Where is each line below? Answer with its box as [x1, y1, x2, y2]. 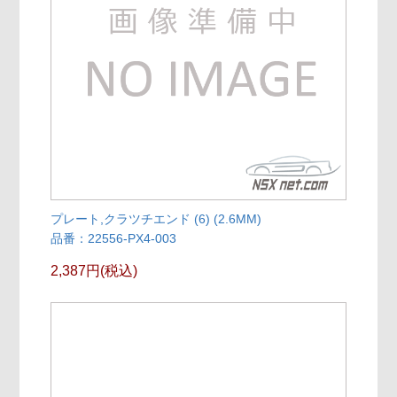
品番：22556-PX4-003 [51, 231, 177, 246]
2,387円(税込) [51, 263, 138, 279]
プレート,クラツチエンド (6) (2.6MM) [51, 212, 262, 227]
